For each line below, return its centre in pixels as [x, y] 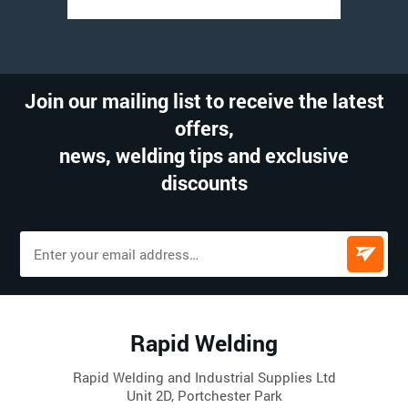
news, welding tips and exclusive [204, 155]
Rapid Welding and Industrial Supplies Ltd [204, 377]
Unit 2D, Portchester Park [204, 395]
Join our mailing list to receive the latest [204, 100]
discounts [204, 182]
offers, [204, 127]
